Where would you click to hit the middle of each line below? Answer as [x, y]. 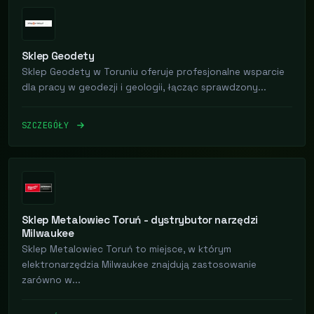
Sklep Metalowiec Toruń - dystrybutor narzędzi [139, 219]
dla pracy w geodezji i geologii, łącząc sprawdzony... [144, 87]
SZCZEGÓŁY [48, 125]
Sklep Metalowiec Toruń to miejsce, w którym [126, 250]
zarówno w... [51, 280]
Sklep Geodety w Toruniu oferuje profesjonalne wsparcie [153, 71]
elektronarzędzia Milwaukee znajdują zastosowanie [139, 265]
